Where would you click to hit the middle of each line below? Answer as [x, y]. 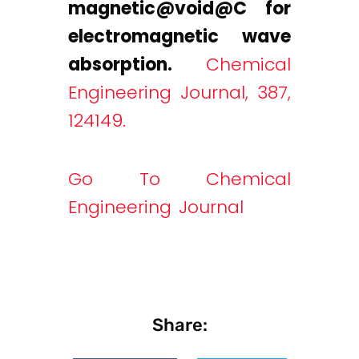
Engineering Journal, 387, [179, 92]
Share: [179, 325]
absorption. [137, 64]
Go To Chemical [179, 179]
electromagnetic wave [179, 36]
